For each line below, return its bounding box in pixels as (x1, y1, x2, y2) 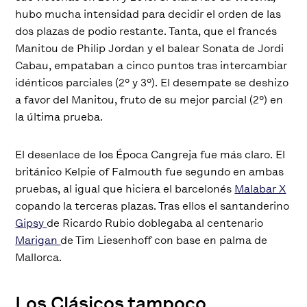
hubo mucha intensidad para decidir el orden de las (15, 6, 282, 21)
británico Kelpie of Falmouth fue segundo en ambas (15, 164, 284, 179)
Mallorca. (15, 249, 62, 265)
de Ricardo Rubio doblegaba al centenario (47, 215, 264, 230)
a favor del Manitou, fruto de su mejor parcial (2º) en (15, 92, 284, 107)
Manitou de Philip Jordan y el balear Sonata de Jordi (15, 40, 284, 56)
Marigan (15, 232, 61, 247)
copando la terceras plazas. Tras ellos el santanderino (15, 198, 290, 213)
